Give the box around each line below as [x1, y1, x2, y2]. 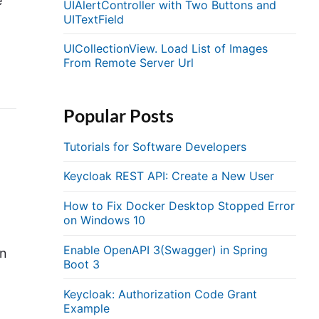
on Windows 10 [63, 213, 146, 228]
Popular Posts [63, 104, 174, 126]
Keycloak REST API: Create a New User [63, 169, 275, 184]
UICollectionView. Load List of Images [63, 41, 268, 56]
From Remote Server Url [63, 56, 194, 70]
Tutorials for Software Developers [63, 139, 247, 154]
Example [63, 300, 110, 315]
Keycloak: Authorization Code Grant [63, 286, 258, 301]
